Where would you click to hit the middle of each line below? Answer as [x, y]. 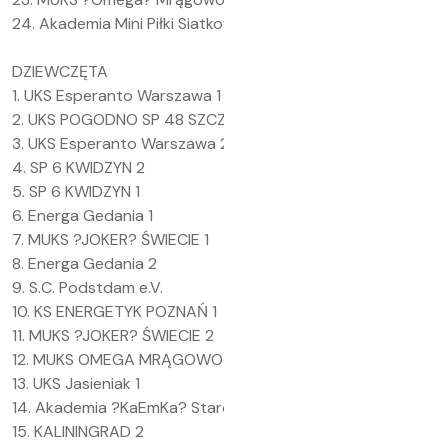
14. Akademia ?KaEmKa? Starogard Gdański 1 [175, 407]
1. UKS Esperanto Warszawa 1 [116, 95]
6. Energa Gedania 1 [82, 215]
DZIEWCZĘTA [60, 71]
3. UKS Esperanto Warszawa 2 [120, 143]
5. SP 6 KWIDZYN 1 [76, 191]
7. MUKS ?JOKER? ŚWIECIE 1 [110, 239]
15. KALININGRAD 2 [78, 431]
